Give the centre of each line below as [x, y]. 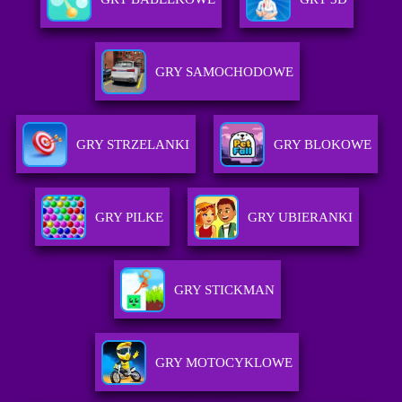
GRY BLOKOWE [323, 145]
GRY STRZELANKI [133, 145]
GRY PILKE [130, 218]
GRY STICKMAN [224, 290]
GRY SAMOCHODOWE [224, 72]
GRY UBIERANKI [301, 218]
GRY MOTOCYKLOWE [224, 363]
